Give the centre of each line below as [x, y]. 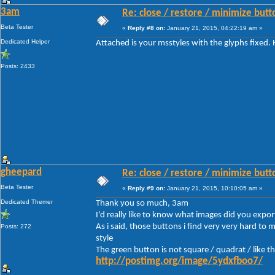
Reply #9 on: [146, 188]
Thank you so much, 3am [142, 203]
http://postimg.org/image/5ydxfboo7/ [179, 261]
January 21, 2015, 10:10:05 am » [214, 188]
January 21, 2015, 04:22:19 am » [214, 28]
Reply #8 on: [146, 28]
